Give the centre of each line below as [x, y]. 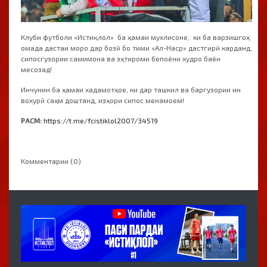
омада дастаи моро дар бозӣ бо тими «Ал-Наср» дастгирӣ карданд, [136, 48]
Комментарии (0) [51, 161]
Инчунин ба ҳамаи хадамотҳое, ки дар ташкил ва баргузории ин [131, 90]
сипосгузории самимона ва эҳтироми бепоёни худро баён [121, 59]
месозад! [36, 69]
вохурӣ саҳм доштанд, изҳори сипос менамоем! [103, 100]
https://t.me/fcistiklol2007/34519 [101, 121]
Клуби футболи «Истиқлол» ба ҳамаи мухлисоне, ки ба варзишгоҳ [135, 37]
